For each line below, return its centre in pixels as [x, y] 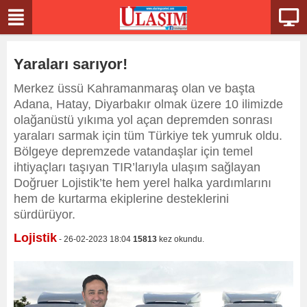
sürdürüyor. [45, 214]
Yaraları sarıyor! [71, 64]
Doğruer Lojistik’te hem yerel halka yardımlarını [143, 183]
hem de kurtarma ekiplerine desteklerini [121, 199]
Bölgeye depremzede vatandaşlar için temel [133, 151]
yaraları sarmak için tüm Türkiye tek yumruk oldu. [148, 136]
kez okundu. [181, 239]
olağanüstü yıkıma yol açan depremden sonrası [143, 120]
